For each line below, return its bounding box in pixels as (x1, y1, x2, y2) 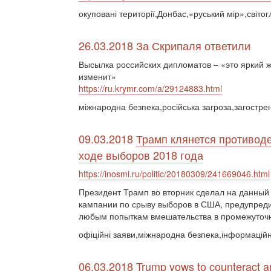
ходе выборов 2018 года (79, 147, 203, 163)
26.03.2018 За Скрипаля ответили (79, 38, 250, 53)
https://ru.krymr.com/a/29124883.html (79, 82, 222, 94)
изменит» (79, 70, 116, 82)
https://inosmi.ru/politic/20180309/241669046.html (79, 168, 270, 180)
